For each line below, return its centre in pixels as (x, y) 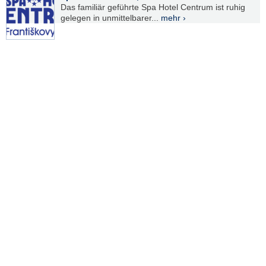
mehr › (173, 18)
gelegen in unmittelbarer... (111, 18)
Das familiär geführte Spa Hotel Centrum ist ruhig (153, 7)
